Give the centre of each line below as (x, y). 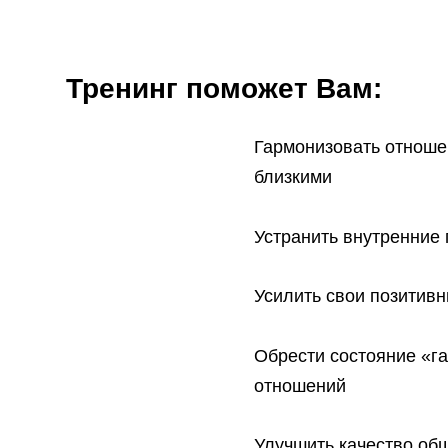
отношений (299, 385)
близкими (292, 176)
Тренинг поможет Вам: (223, 88)
